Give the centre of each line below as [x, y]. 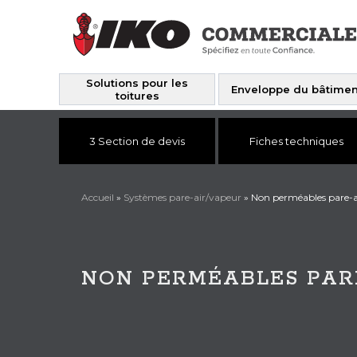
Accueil [98, 198]
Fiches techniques [296, 141]
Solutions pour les [137, 83]
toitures [137, 96]
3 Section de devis [137, 141]
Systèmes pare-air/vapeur [182, 198]
